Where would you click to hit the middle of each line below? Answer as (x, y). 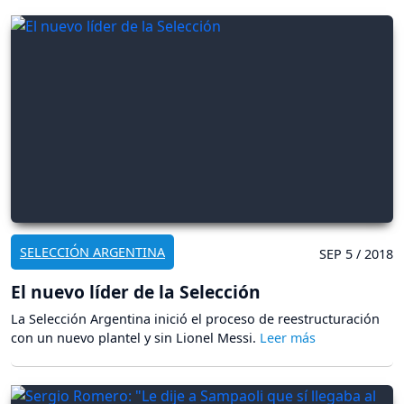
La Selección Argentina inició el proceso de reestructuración (195, 318)
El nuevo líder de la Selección (136, 291)
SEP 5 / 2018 (356, 253)
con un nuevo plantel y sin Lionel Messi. (135, 337)
